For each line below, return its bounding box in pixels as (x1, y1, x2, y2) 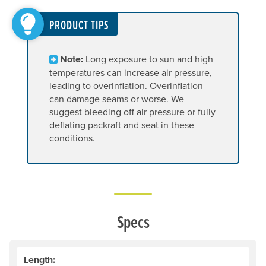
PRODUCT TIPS (49, 17, 110, 34)
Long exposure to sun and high (83, 52, 214, 66)
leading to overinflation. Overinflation (49, 79, 204, 93)
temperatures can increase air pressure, (49, 66, 213, 80)
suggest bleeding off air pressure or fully (49, 105, 216, 119)
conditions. (49, 131, 96, 145)
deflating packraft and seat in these (49, 118, 195, 132)
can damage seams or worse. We (49, 92, 185, 106)
